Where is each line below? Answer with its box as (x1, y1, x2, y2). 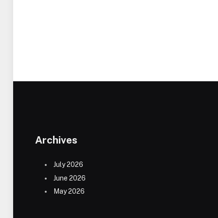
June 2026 (54, 174, 86, 182)
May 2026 (54, 187, 85, 195)
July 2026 (54, 161, 83, 169)
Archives (35, 134, 77, 146)
